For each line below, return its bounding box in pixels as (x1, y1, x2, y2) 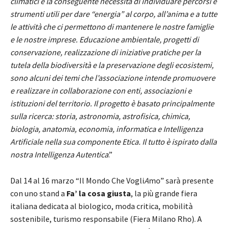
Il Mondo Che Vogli (79, 175, 144, 186)
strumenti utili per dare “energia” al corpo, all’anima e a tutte (10, 9, 217, 19)
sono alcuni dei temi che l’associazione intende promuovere (10, 73, 215, 83)
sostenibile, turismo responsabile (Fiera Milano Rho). (10, 214, 197, 224)
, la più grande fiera (131, 188, 197, 199)
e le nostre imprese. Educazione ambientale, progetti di (10, 34, 199, 45)
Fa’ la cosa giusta (66, 188, 131, 199)
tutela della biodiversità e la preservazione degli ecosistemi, (10, 60, 214, 71)
